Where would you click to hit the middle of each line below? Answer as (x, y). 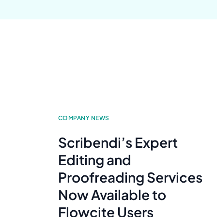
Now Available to (112, 195)
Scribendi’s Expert (118, 142)
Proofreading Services (130, 177)
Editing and (95, 160)
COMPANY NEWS (84, 118)
